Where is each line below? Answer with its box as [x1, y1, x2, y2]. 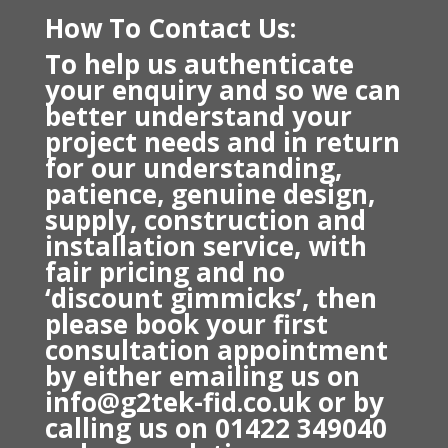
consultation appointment [44, 332, 388, 369]
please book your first [44, 306, 328, 343]
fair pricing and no [44, 254, 285, 291]
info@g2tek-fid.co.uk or [44, 384, 346, 421]
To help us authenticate [44, 46, 354, 83]
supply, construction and [44, 202, 366, 239]
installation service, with [44, 228, 367, 265]
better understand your [44, 98, 352, 135]
